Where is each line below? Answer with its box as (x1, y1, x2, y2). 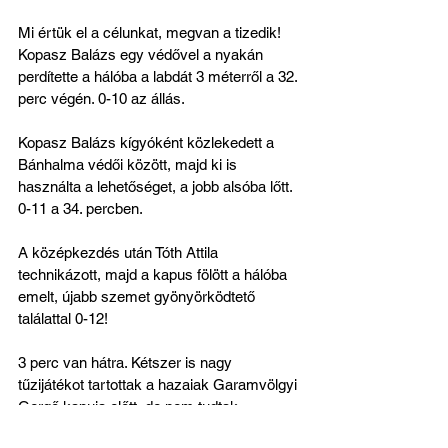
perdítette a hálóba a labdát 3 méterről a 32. (18, 68, 301, 85)
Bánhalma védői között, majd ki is (18, 156, 241, 173)
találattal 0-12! (18, 310, 108, 327)
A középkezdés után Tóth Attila (18, 244, 222, 261)
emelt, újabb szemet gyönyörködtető (18, 288, 259, 305)
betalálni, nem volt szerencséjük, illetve (18, 420, 276, 437)
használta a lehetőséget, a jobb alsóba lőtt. (18, 178, 296, 195)
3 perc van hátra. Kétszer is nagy (18, 354, 236, 371)
